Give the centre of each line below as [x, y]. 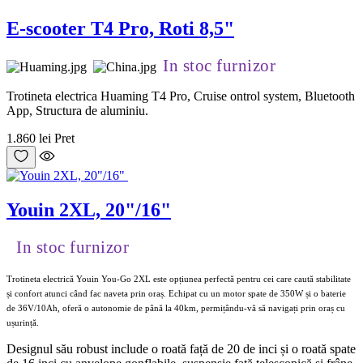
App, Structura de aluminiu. [77, 111]
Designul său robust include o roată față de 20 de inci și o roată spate [181, 348]
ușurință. [23, 322]
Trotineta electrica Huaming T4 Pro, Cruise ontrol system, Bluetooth [181, 96]
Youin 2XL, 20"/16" [89, 209]
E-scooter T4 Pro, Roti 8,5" [120, 29]
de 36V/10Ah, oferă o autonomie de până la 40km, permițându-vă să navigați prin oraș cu [176, 307]
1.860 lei [29, 138]
